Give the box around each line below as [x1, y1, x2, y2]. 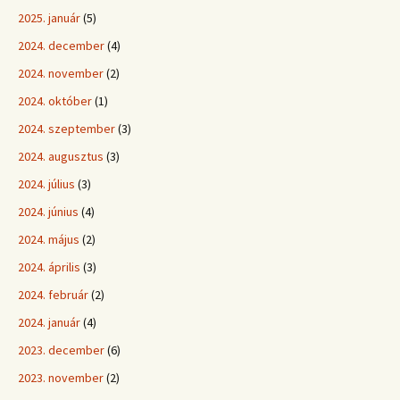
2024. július [18, 176, 75, 192]
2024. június [18, 204, 79, 220]
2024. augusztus [18, 148, 104, 164]
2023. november [18, 370, 104, 386]
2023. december [18, 342, 104, 358]
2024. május [18, 231, 79, 247]
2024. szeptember [18, 121, 115, 137]
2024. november [18, 65, 104, 81]
